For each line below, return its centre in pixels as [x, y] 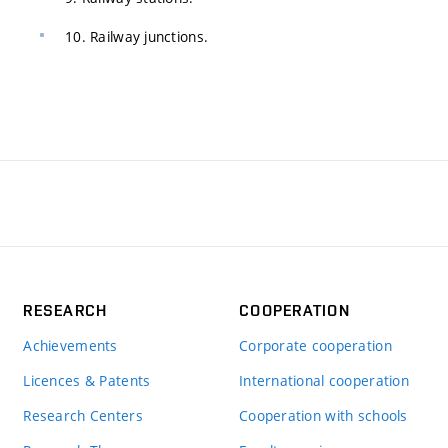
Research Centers [83, 415]
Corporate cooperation [315, 345]
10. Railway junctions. [137, 36]
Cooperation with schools [323, 415]
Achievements [70, 345]
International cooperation [323, 380]
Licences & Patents [87, 380]
